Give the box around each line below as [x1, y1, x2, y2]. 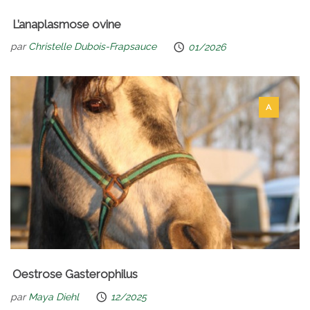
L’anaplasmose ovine [12, 17, 121, 31]
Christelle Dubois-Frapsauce [28, 41, 156, 53]
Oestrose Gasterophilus [12, 267, 138, 282]
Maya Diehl [28, 291, 79, 302]
